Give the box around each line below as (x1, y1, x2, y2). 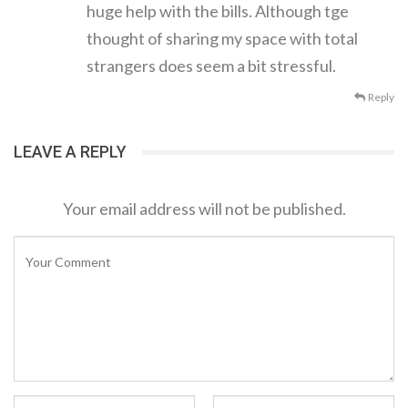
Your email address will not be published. (62, 198, 346, 219)
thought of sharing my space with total (87, 28, 358, 49)
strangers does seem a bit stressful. (87, 56, 336, 76)
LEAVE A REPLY (14, 142, 127, 162)
